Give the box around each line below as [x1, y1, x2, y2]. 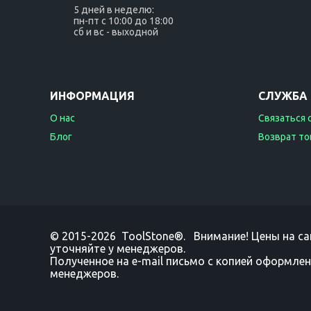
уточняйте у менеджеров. [50, 242, 185, 255]
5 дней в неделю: [74, 4, 154, 15]
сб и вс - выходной [74, 26, 158, 37]
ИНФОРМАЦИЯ [50, 90, 135, 102]
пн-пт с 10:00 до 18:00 [74, 15, 174, 26]
